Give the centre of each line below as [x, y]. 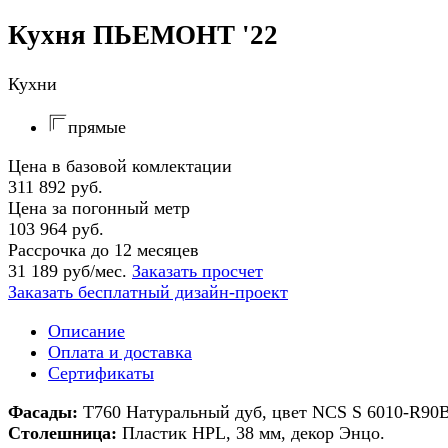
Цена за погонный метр [99, 207]
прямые [97, 126]
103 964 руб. [56, 228]
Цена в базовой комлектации [120, 165]
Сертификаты [101, 372]
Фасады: [43, 411]
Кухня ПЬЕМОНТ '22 [143, 35]
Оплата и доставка [120, 351]
